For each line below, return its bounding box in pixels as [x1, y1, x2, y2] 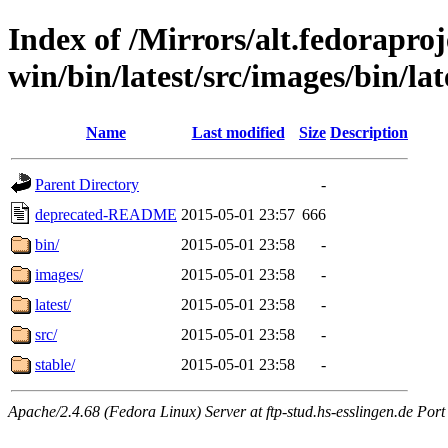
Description [330, 123, 408, 141]
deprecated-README [35, 205, 177, 223]
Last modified [191, 123, 285, 141]
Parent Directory [35, 175, 139, 193]
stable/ [35, 355, 75, 373]
